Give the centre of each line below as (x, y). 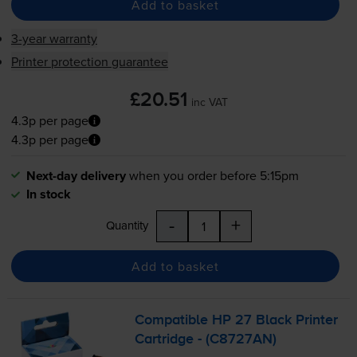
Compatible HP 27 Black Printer (237, 321)
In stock (48, 194)
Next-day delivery (76, 176)
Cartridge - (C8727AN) (206, 340)
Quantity (127, 226)
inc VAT (209, 102)
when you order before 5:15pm (214, 176)
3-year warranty (54, 39)
